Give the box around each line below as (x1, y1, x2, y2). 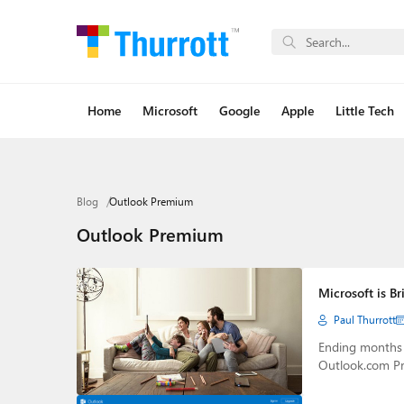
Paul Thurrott (333, 313, 396, 326)
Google (218, 102, 260, 119)
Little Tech (335, 102, 394, 119)
